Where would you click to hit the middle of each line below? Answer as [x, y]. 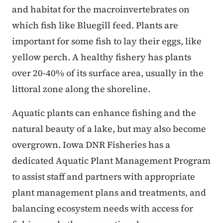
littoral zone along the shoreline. [82, 89]
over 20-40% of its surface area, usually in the [108, 73]
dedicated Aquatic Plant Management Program [111, 160]
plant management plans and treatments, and [109, 192]
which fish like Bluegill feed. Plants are [95, 25]
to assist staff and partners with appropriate [104, 176]
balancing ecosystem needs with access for [103, 208]
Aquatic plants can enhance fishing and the [104, 112]
